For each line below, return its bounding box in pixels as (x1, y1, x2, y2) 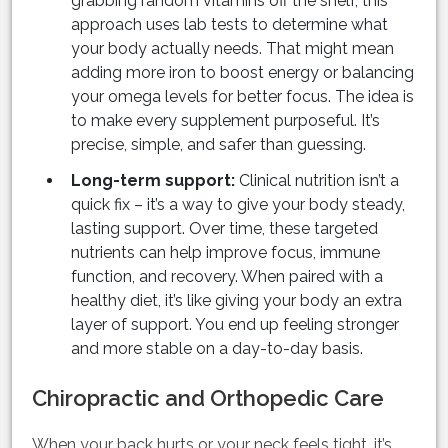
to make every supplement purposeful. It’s (71, 111, 380, 131)
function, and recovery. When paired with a (71, 267, 383, 287)
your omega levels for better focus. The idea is (71, 87, 414, 107)
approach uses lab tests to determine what (71, 15, 388, 35)
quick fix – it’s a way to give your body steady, (71, 195, 405, 215)
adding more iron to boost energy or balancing (71, 63, 414, 83)
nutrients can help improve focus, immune (71, 243, 380, 263)
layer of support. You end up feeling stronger (71, 315, 399, 335)
